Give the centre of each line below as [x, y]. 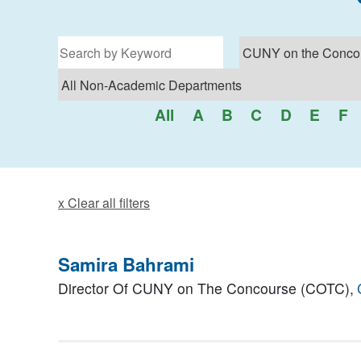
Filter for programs [105, 44]
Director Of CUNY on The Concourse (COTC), [206, 288]
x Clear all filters [104, 203]
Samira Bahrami [126, 265]
